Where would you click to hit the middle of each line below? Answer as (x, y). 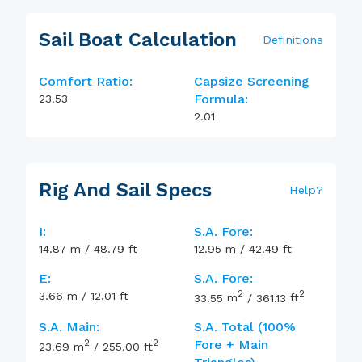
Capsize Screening (252, 81)
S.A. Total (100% (245, 327)
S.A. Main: (69, 327)
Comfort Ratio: (86, 81)
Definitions (293, 39)
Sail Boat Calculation (138, 39)
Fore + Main (231, 345)
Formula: (221, 99)
